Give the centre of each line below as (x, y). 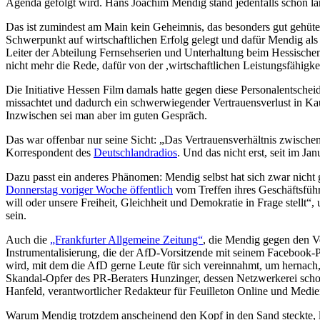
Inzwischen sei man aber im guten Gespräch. (106, 115)
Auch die (28, 239)
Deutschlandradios (135, 152)
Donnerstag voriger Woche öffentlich (89, 189)
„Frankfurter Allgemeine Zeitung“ (126, 239)
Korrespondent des (50, 152)
